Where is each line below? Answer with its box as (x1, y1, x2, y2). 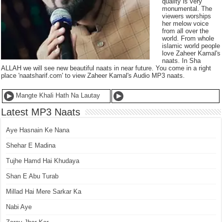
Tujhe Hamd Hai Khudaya (6, 157, 80, 165)
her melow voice (162, 20, 209, 27)
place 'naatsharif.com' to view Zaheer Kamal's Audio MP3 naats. (1, 72, 185, 79)
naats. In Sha (162, 57, 201, 64)
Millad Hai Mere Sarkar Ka (6, 188, 82, 195)
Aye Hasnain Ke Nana (6, 126, 70, 134)
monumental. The (162, 5, 213, 12)
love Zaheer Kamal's (162, 50, 221, 57)
